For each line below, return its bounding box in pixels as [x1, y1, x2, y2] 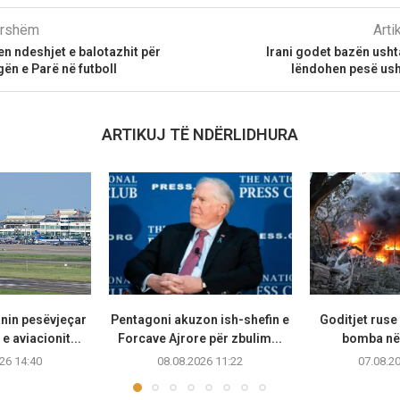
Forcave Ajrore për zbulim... [118, 331, 283, 346]
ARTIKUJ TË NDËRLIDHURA [101, 125, 298, 145]
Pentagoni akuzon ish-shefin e [111, 312, 290, 328]
